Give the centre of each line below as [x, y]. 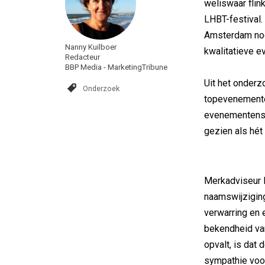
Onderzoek [101, 88]
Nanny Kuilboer [91, 47]
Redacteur [83, 57]
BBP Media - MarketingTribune [116, 67]
